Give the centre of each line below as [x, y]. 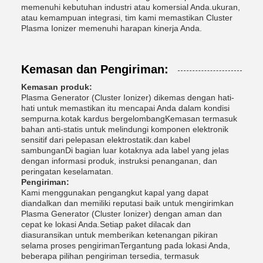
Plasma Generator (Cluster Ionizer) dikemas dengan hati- [128, 97]
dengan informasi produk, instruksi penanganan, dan [119, 161]
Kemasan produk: [57, 87]
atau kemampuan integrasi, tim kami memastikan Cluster [127, 17]
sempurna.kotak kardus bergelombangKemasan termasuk [129, 118]
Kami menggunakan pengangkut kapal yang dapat [115, 192]
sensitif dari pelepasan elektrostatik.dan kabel [106, 139]
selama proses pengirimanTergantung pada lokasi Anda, [126, 245]
